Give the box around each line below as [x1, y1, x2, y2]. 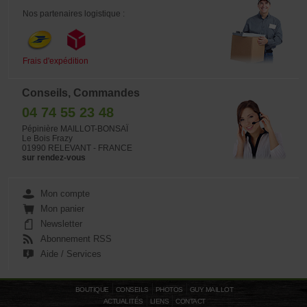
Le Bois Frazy [22, 134, 73, 143]
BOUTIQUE [75, 286, 109, 293]
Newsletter [40, 219, 82, 229]
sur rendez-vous [22, 153, 86, 162]
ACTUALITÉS [103, 297, 143, 305]
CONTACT [175, 297, 206, 305]
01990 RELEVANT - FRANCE [22, 143, 132, 153]
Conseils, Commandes [22, 87, 140, 99]
